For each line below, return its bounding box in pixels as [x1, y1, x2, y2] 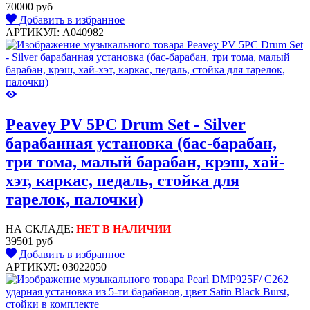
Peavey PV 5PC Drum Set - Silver [6, 116, 246, 134]
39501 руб [6, 235, 53, 248]
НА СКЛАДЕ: [6, 223, 76, 235]
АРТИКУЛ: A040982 [6, 26, 104, 39]
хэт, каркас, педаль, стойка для [6, 172, 239, 190]
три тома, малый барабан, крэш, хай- [6, 153, 284, 172]
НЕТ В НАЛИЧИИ [76, 223, 171, 235]
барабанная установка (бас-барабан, [6, 134, 277, 153]
